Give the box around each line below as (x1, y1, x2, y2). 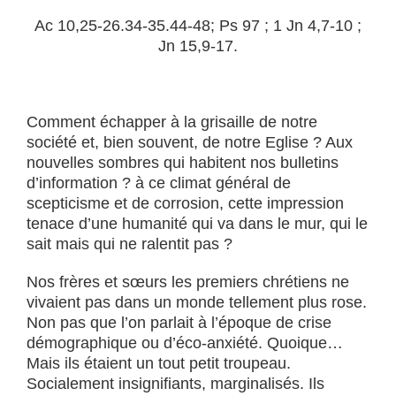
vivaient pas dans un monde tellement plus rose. (27, 293, 367, 311)
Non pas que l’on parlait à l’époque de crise (27, 314, 331, 331)
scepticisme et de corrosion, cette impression (27, 194, 344, 212)
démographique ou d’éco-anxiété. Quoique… (27, 334, 343, 352)
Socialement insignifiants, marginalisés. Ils (27, 375, 324, 392)
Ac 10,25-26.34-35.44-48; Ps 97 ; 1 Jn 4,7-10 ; (34, 17, 362, 34)
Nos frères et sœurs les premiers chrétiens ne (27, 273, 349, 291)
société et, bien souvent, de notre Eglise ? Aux (27, 133, 353, 151)
